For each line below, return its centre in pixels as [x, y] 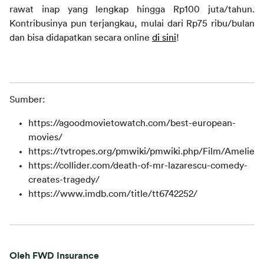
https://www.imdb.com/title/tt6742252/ [113, 194]
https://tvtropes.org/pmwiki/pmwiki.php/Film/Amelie [141, 151]
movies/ [45, 137]
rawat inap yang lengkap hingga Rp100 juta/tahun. [132, 9]
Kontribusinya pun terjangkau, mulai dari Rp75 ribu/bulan [132, 24]
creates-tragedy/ [64, 180]
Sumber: [27, 100]
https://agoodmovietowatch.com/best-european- [132, 123]
